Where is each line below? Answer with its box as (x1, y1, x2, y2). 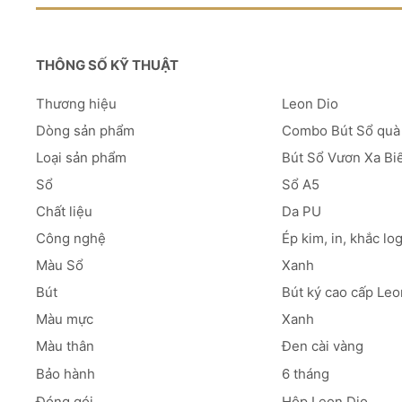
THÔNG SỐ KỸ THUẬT (36, 57, 179, 74)
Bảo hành (36, 365, 95, 383)
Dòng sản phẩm (36, 122, 135, 140)
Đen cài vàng (282, 337, 363, 355)
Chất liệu (36, 203, 92, 221)
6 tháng (282, 365, 329, 383)
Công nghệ (36, 230, 106, 248)
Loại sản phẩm (36, 149, 127, 167)
